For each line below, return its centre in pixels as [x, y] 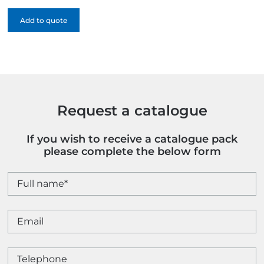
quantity [27, 9]
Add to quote [44, 21]
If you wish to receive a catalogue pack [132, 139]
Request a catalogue [132, 111]
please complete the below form [132, 152]
